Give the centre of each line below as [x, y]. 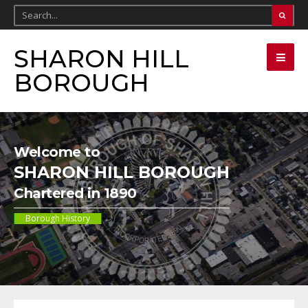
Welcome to [57, 152]
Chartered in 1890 [75, 193]
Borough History [58, 218]
